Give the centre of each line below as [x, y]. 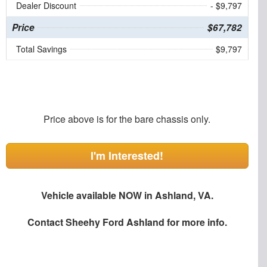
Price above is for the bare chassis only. [127, 119]
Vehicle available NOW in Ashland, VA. [127, 195]
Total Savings [41, 49]
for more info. [195, 222]
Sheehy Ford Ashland [115, 222]
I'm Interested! [127, 155]
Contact [46, 222]
